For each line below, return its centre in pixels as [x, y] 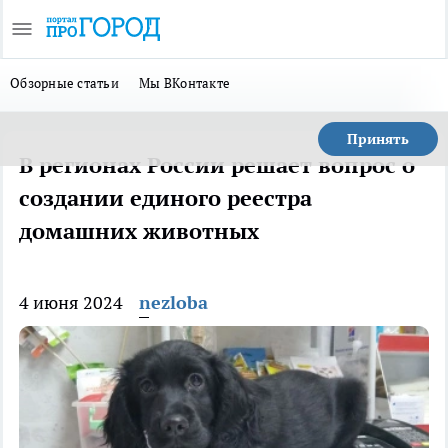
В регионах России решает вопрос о [217, 165]
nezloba [173, 302]
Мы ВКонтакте [185, 83]
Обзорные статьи [65, 83]
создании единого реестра [165, 198]
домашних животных [139, 231]
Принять [378, 139]
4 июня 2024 [71, 302]
